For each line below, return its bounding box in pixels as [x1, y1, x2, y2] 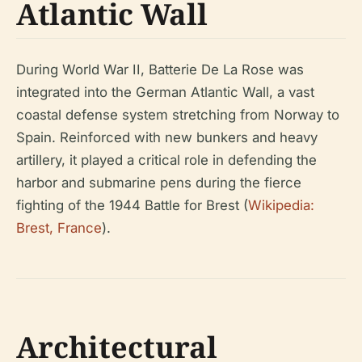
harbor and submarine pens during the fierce [16, 174, 301, 191]
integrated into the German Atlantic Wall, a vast [16, 83, 314, 100]
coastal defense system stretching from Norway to [16, 106, 339, 123]
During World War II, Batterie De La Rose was [16, 61, 304, 78]
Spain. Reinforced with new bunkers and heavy [16, 128, 318, 145]
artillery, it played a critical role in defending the [16, 151, 317, 168]
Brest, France [16, 219, 102, 236]
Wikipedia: [248, 196, 314, 213]
